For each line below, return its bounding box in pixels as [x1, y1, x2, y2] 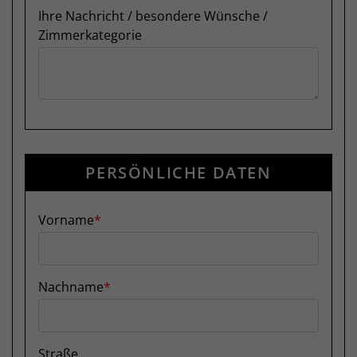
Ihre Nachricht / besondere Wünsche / [38, 7, 268, 25]
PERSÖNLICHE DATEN [85, 162, 272, 183]
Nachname [38, 278, 104, 296]
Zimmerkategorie [38, 26, 142, 44]
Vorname [38, 211, 94, 229]
